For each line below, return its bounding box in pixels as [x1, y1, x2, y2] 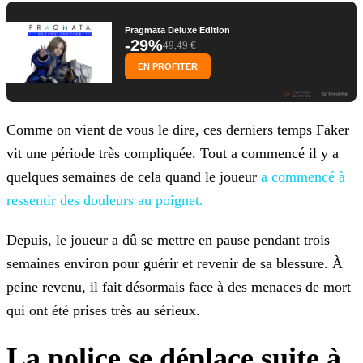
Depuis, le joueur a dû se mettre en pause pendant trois [6, 232, 330, 249]
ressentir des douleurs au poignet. [6, 192, 203, 209]
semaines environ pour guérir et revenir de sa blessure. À [6, 255, 343, 272]
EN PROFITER [138, 62, 198, 72]
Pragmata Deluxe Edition [125, 25, 230, 36]
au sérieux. [132, 302, 200, 319]
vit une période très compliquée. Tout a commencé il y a [6, 145, 339, 162]
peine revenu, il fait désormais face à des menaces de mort [6, 279, 351, 296]
